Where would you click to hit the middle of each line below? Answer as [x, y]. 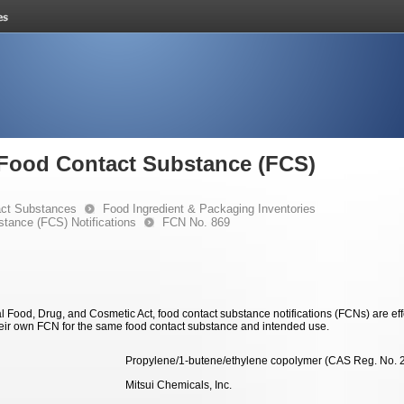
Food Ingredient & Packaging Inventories [209, 209]
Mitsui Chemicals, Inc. [179, 385]
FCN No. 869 [196, 222]
